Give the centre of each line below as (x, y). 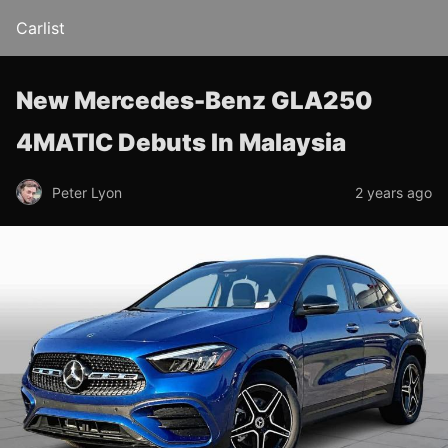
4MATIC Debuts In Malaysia (181, 142)
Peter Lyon (87, 192)
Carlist (40, 28)
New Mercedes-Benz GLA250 (194, 100)
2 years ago (393, 192)
